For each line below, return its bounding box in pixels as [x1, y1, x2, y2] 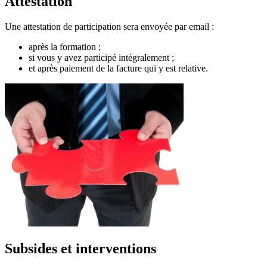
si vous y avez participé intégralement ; [29, 52, 174, 63]
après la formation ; [29, 42, 101, 52]
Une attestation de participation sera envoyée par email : [5, 21, 214, 32]
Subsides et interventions [5, 241, 156, 257]
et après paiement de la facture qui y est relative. [29, 63, 208, 74]
